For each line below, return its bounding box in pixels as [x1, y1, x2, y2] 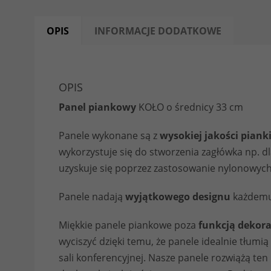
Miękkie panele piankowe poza [59, 218, 198, 232]
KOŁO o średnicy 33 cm [136, 100, 243, 114]
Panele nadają [59, 190, 125, 204]
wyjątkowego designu [125, 190, 230, 204]
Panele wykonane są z [59, 129, 160, 143]
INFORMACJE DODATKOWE [94, 24, 221, 38]
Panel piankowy [59, 100, 136, 114]
